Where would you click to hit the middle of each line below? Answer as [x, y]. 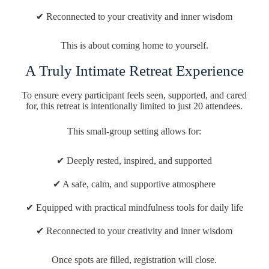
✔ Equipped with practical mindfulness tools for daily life [134, 207]
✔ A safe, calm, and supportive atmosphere [134, 184]
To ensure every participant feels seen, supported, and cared [134, 95]
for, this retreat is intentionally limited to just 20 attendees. [134, 106]
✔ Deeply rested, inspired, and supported [134, 160]
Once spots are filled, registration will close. [134, 259]
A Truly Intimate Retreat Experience [134, 70]
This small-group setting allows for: [134, 131]
